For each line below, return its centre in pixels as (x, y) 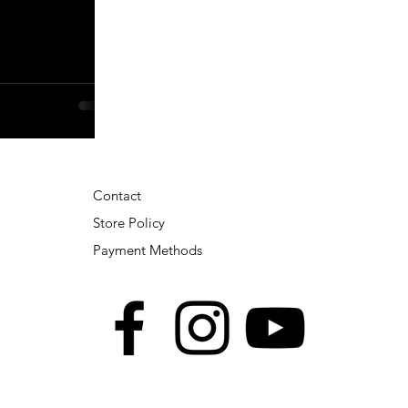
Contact (117, 195)
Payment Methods (149, 250)
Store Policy (129, 223)
